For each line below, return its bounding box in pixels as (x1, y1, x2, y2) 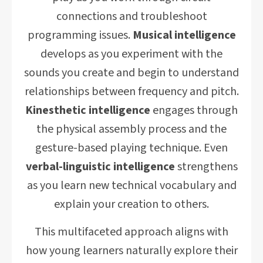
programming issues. (27, 27, 133, 43)
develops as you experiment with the (41, 46, 222, 62)
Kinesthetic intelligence (25, 102, 150, 119)
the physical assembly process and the (36, 121, 227, 137)
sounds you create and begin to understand (24, 65, 239, 81)
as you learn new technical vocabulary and (26, 177, 237, 194)
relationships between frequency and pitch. (24, 83, 239, 100)
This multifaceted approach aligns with (35, 224, 228, 240)
